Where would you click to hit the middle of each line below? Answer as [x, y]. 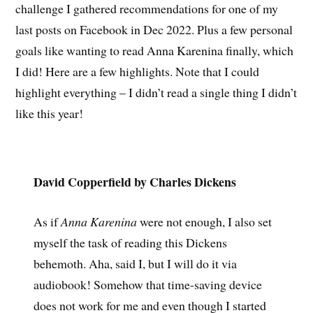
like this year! [50, 113]
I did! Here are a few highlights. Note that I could [138, 71]
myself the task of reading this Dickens [130, 243]
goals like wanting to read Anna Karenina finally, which [155, 50]
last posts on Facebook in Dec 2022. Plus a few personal [154, 29]
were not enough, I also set [204, 222]
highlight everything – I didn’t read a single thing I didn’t [156, 92]
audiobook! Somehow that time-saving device [147, 285]
